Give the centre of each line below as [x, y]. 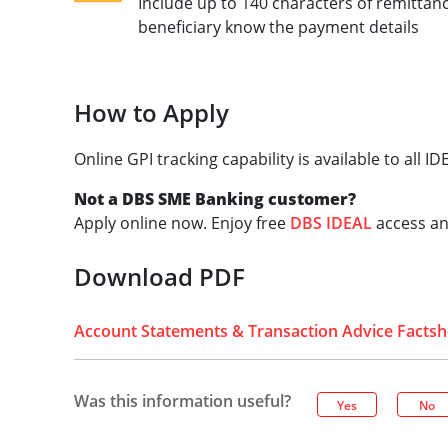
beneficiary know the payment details [278, 27]
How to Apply [151, 112]
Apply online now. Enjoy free [181, 223]
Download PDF [159, 276]
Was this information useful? [182, 401]
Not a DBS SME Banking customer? [214, 199]
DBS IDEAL [330, 223]
